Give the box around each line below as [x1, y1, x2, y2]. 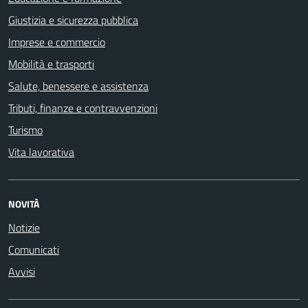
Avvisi [8, 263, 35, 280]
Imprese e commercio [8, 33, 105, 50]
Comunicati [8, 241, 59, 258]
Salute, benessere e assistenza [8, 77, 148, 94]
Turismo [8, 121, 43, 138]
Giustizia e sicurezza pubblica [8, 11, 138, 28]
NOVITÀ [8, 196, 39, 211]
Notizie [8, 219, 40, 236]
